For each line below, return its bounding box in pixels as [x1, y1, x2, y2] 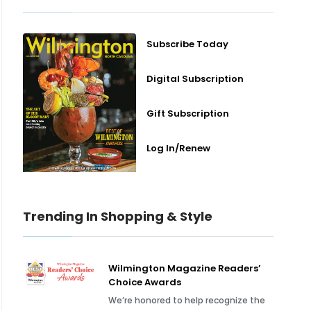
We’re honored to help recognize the [108, 294, 266, 306]
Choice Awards [108, 276, 182, 289]
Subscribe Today [146, 37, 228, 51]
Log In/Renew [146, 142, 210, 155]
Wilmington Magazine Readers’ [108, 262, 262, 275]
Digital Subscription [146, 72, 244, 85]
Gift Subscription [146, 107, 229, 120]
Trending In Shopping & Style [23, 208, 213, 225]
